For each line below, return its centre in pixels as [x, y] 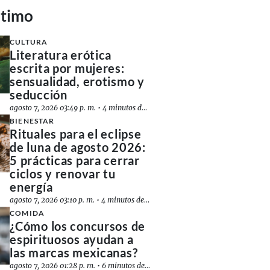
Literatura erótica [61, 55]
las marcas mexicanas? [74, 253]
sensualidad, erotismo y [77, 81]
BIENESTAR [32, 121]
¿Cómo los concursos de [78, 226]
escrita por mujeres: [67, 68]
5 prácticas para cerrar [75, 160]
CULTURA [29, 42]
